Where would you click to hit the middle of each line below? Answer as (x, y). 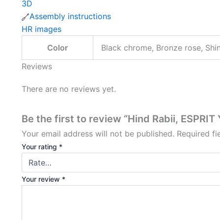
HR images (41, 29)
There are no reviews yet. (69, 89)
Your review (42, 179)
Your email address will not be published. (98, 134)
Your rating (40, 147)
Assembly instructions (70, 16)
